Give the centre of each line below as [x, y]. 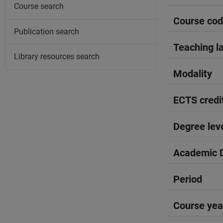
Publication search [47, 31]
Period [188, 179]
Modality [193, 74]
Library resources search [57, 57]
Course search [39, 6]
